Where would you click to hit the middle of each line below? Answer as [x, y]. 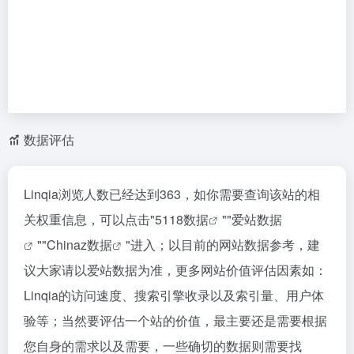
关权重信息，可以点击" [89, 219]
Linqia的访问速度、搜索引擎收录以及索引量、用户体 [174, 295]
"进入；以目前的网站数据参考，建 [223, 245]
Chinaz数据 [79, 245]
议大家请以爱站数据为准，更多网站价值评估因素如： [175, 270]
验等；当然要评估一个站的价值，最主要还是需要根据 [175, 320]
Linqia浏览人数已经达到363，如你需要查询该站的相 [172, 194]
